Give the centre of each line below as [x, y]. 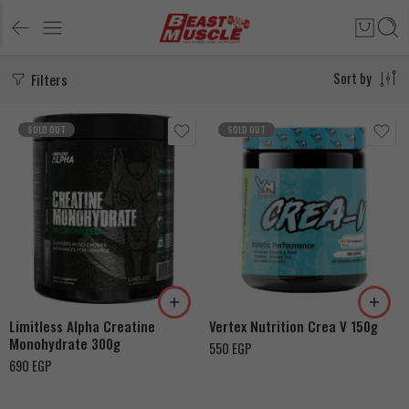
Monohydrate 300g [65, 343]
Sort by [352, 78]
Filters [47, 79]
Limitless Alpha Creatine [82, 326]
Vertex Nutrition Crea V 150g [294, 326]
